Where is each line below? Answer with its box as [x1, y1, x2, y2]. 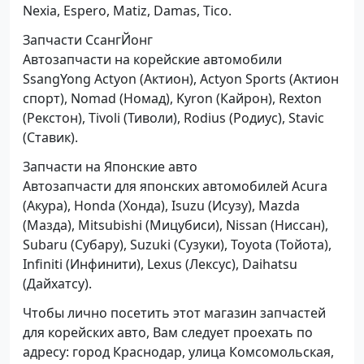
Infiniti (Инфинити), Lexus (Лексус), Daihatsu [23, 254, 297, 273]
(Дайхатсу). [23, 274, 92, 292]
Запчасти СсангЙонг [23, 30, 153, 49]
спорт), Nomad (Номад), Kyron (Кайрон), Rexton [23, 89, 322, 107]
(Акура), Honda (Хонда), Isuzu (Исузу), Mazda [23, 196, 300, 214]
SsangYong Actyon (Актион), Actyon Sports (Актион [23, 69, 339, 88]
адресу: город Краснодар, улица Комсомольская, [23, 342, 334, 361]
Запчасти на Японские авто [23, 157, 197, 175]
